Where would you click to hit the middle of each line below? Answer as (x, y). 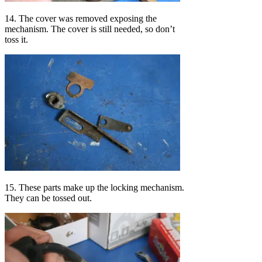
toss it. (16, 39)
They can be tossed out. (48, 198)
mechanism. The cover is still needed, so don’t (90, 29)
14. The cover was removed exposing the (81, 18)
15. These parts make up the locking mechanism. (94, 187)
